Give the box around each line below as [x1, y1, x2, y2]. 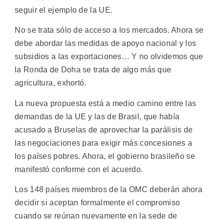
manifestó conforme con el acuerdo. [15, 165, 143, 174]
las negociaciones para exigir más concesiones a [15, 138, 193, 147]
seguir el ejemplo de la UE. [15, 5, 113, 14]
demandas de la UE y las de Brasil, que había [15, 112, 180, 121]
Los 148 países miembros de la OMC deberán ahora [15, 185, 203, 194]
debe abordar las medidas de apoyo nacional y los [15, 39, 197, 48]
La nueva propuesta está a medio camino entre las [15, 99, 197, 108]
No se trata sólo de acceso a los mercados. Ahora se [15, 26, 204, 35]
